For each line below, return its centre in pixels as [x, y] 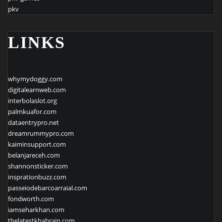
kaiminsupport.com [37, 144]
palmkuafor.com [32, 111]
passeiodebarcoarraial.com [48, 188]
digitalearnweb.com [37, 89]
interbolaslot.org [32, 100]
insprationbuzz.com [37, 177]
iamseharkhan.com [36, 209]
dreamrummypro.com [41, 133]
